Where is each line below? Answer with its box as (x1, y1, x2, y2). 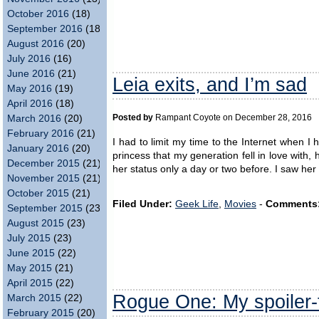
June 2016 (7, 68, 55, 79)
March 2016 (7, 113, 61, 124)
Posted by (113, 113, 153, 122)
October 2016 (7, 9, 69, 19)
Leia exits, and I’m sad (113, 73, 307, 96)
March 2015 (7, 293, 61, 303)
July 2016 (7, 53, 51, 64)
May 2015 (7, 263, 52, 273)
